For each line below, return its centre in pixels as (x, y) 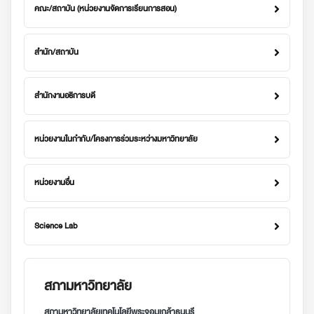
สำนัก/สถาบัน (56, 52)
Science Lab (56, 226)
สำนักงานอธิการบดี (65, 96)
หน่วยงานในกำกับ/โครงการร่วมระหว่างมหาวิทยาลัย (116, 139)
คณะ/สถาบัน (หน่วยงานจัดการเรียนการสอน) (105, 9)
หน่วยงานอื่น (54, 183)
